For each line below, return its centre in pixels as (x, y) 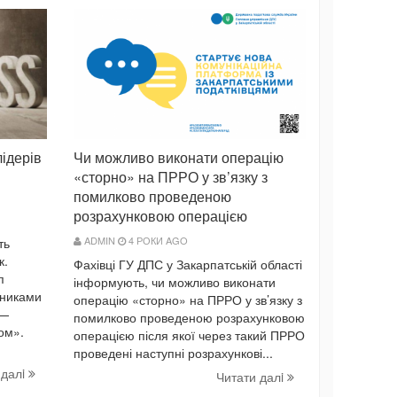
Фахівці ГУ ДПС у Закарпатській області (188, 265)
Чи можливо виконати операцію (179, 158)
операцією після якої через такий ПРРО (189, 335)
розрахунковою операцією (160, 216)
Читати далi (252, 377)
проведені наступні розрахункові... (173, 353)
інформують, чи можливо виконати (175, 282)
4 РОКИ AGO (157, 241)
